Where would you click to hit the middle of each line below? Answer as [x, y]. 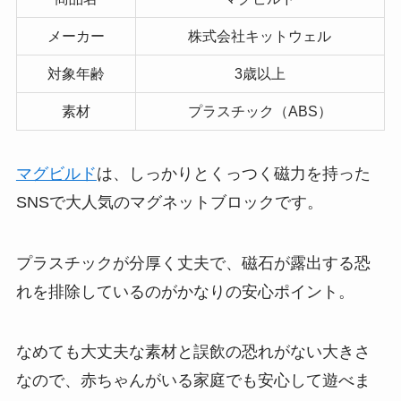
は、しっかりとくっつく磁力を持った [233, 173]
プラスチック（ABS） [260, 111]
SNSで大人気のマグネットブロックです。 [169, 202]
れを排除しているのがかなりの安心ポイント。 [185, 291]
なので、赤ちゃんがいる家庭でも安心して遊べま [193, 381]
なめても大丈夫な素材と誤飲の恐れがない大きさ [193, 352]
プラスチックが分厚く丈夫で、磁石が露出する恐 [193, 263]
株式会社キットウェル [260, 35]
